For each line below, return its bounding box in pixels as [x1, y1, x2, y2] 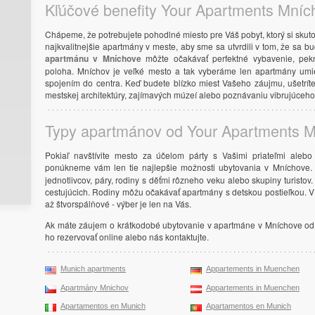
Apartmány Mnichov [60, 283, 129, 292]
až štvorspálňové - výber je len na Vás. [45, 197, 191, 210]
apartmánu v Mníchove [45, 51, 141, 65]
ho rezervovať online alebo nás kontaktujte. [45, 231, 209, 243]
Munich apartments [60, 264, 126, 274]
